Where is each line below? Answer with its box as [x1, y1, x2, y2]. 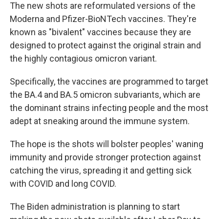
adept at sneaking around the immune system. [10, 116, 190, 126]
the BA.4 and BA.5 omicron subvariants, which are [10, 89, 200, 100]
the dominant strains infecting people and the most [10, 103, 208, 113]
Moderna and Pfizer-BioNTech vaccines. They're [10, 14, 197, 24]
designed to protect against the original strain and [10, 40, 201, 50]
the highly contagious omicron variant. [10, 53, 157, 64]
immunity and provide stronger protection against [10, 152, 201, 162]
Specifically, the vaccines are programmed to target [10, 76, 208, 87]
